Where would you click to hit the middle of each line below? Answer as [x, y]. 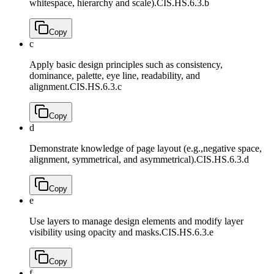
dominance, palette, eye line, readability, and [115, 76]
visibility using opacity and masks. [95, 232]
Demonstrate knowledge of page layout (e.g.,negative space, [146, 149]
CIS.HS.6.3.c [96, 87]
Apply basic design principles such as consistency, [126, 65]
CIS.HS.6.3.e [187, 232]
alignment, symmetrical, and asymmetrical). [113, 160]
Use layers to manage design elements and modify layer [136, 221]
